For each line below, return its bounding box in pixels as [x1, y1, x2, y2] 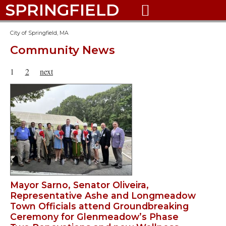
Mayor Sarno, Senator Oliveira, [10, 180, 149, 191]
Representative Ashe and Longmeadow [10, 190, 196, 201]
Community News [10, 43, 115, 57]
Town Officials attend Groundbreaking [10, 201, 189, 212]
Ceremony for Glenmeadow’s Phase [10, 211, 179, 222]
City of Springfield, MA [10, 30, 69, 36]
